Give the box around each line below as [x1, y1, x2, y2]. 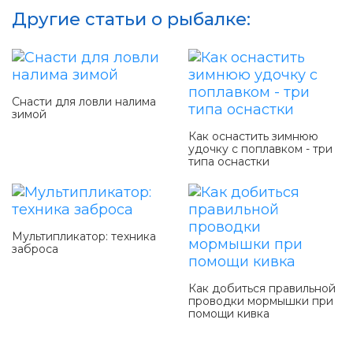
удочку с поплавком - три [188, 142, 333, 157]
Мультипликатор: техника [12, 229, 156, 244]
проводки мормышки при [188, 294, 333, 309]
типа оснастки [188, 154, 269, 169]
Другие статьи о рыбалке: [12, 9, 251, 31]
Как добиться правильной [188, 281, 336, 296]
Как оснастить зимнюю [188, 129, 318, 144]
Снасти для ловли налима [12, 95, 156, 110]
